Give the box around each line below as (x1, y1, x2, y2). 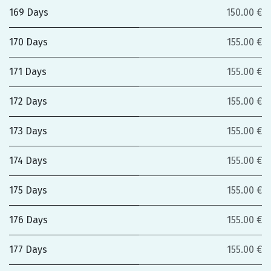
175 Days (9, 184, 47, 196)
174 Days (9, 155, 47, 166)
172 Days (9, 96, 47, 107)
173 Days (9, 125, 47, 137)
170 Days (9, 36, 48, 48)
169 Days (9, 7, 48, 18)
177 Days (9, 244, 47, 255)
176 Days (9, 214, 48, 226)
